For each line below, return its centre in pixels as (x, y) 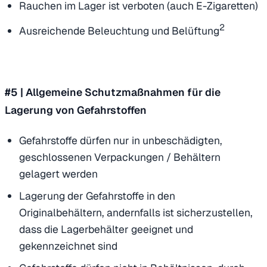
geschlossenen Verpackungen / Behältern (120, 157)
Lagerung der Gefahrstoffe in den (97, 196)
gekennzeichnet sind (68, 246)
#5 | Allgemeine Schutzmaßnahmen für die (113, 92)
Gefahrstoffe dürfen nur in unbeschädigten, (121, 141)
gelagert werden (58, 174)
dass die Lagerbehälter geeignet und (106, 229)
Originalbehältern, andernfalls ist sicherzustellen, (136, 213)
